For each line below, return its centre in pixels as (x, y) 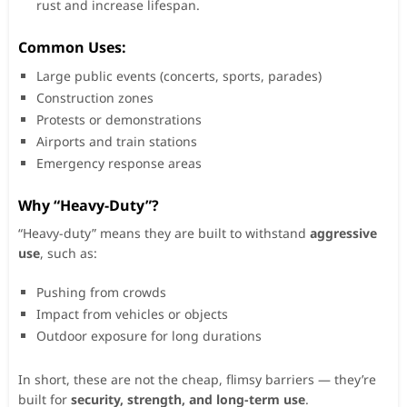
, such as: (69, 253)
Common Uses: (72, 48)
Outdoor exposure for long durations (149, 336)
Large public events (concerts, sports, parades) (179, 76)
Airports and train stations (117, 142)
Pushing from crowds (101, 293)
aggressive (343, 233)
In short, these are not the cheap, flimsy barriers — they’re (197, 380)
